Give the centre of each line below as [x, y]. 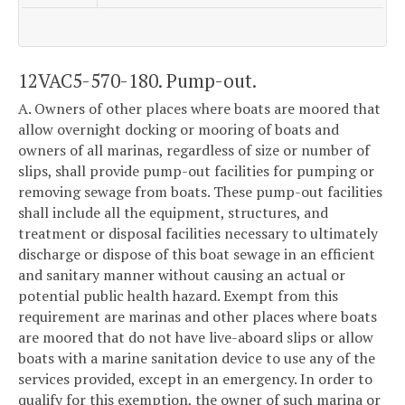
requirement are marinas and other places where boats [198, 317]
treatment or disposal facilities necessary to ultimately [198, 234]
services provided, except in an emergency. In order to [195, 379]
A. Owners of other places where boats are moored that [199, 109]
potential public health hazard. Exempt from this [178, 296]
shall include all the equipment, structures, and [173, 213]
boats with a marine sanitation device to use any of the [197, 358]
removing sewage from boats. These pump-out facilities [200, 192]
